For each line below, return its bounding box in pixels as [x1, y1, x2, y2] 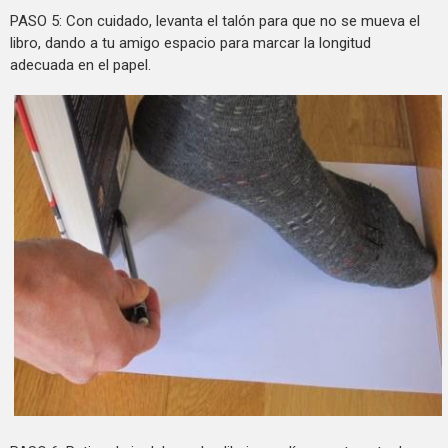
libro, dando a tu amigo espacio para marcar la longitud [10, 33, 371, 52]
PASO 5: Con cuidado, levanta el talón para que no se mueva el [10, 11, 420, 30]
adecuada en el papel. [10, 55, 151, 74]
